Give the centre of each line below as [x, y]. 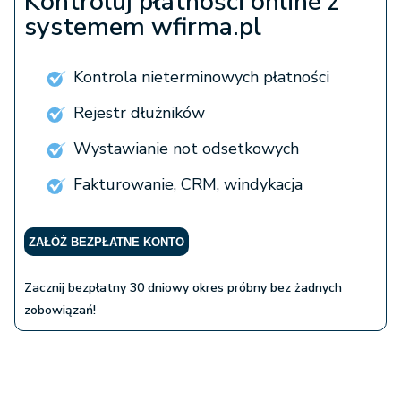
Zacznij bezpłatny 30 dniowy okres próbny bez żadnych [183, 288]
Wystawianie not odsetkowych [186, 149]
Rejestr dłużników [139, 113]
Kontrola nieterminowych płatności [201, 77]
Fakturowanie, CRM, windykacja [188, 185]
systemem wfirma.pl [143, 27]
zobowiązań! [60, 311]
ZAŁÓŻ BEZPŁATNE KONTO [107, 243]
